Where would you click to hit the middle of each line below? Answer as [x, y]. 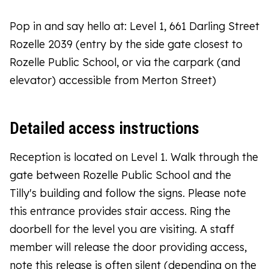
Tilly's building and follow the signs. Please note [128, 193]
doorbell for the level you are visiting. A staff [122, 229]
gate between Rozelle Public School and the [120, 175]
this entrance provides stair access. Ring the [120, 211]
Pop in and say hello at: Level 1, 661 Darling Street [134, 26]
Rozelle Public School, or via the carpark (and [125, 62]
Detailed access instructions [104, 128]
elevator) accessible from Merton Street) [113, 80]
